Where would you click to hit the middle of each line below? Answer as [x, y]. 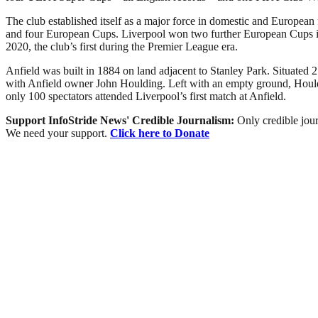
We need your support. [58, 133]
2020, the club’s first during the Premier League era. [122, 46]
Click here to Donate [160, 133]
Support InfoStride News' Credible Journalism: [121, 120]
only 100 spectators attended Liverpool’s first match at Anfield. [146, 96]
